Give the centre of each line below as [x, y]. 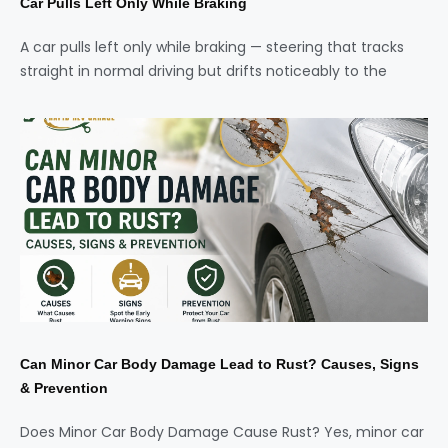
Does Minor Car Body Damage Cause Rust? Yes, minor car [222, 432]
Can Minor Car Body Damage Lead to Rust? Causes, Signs [219, 364]
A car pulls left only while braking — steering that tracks [212, 47]
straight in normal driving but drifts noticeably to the [203, 71]
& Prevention [64, 388]
